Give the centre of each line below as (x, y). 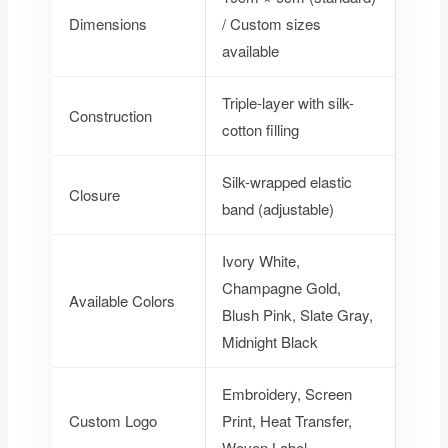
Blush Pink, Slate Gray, (297, 315)
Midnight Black (269, 342)
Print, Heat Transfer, (286, 421)
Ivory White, (260, 261)
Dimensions (107, 24)
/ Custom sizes (271, 24)
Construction (110, 116)
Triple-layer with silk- (287, 103)
